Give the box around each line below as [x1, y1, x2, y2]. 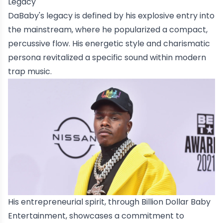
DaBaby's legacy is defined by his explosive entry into [8, 10, 215, 22]
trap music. [8, 66, 52, 78]
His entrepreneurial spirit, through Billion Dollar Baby [8, 196, 211, 208]
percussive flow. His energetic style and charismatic [8, 38, 210, 50]
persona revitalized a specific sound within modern [8, 52, 206, 64]
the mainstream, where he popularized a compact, [8, 24, 208, 36]
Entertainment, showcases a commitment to [8, 210, 184, 222]
